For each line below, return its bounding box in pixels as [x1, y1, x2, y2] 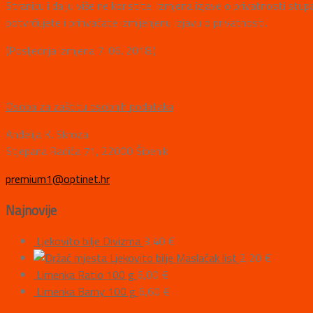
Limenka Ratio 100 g [36, 266, 134, 284]
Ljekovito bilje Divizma [36, 233, 140, 250]
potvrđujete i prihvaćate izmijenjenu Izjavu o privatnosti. [6, 14, 267, 31]
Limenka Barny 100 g [36, 283, 136, 300]
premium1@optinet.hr [6, 170, 110, 187]
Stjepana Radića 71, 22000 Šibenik [6, 143, 168, 159]
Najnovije [6, 200, 57, 220]
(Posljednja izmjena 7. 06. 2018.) [6, 42, 156, 59]
